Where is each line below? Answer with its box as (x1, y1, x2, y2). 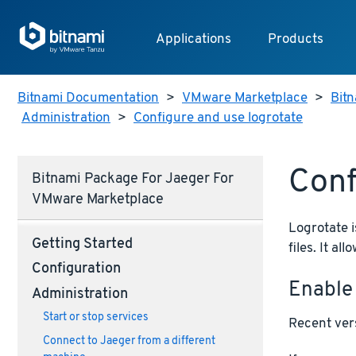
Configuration (31, 261, 121, 279)
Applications (155, 31, 231, 48)
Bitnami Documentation (17, 90, 159, 107)
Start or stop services (42, 311, 149, 325)
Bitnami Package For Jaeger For (31, 171, 234, 189)
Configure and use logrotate (133, 110, 303, 127)
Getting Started (31, 235, 133, 253)
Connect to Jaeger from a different (42, 335, 215, 349)
